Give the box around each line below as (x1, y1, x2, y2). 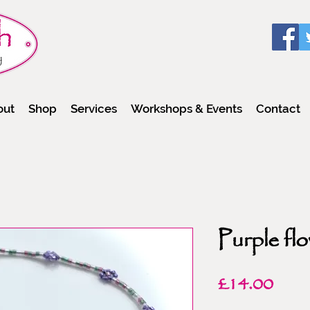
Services (71, 101, 117, 116)
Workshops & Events (131, 101, 242, 116)
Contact (256, 101, 300, 116)
